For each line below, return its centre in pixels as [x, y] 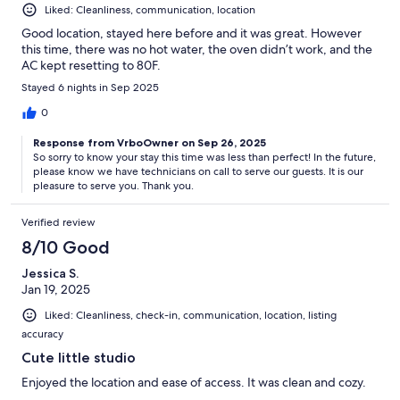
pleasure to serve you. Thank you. [113, 186]
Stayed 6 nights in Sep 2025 [90, 88]
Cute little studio [79, 358]
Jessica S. [50, 274]
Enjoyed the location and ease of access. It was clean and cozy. [194, 383]
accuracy [42, 334]
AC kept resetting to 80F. [91, 66]
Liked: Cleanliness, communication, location [150, 10]
